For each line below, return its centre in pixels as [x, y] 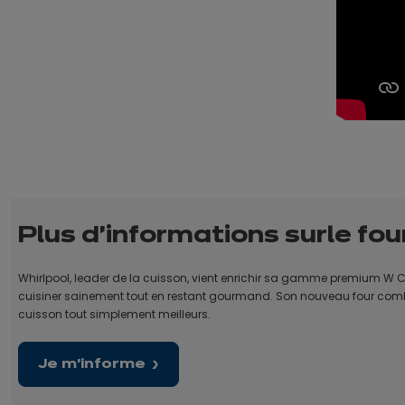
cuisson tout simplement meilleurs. [114, 314]
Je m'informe [91, 364]
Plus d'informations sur [172, 235]
